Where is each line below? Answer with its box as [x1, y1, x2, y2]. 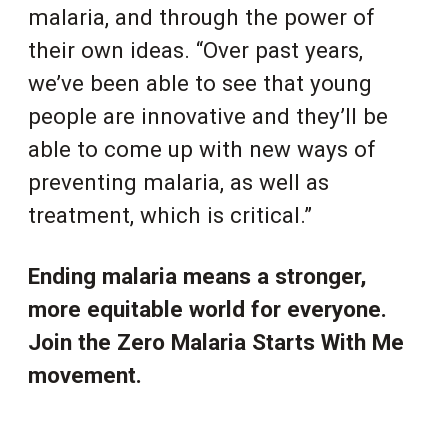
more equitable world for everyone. [28, 295, 387, 322]
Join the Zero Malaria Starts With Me [28, 328, 404, 355]
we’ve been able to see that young [28, 69, 372, 96]
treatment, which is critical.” [28, 201, 312, 228]
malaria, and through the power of [28, 3, 375, 30]
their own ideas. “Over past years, [28, 36, 363, 63]
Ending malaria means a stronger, [28, 262, 366, 289]
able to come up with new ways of [28, 135, 376, 162]
